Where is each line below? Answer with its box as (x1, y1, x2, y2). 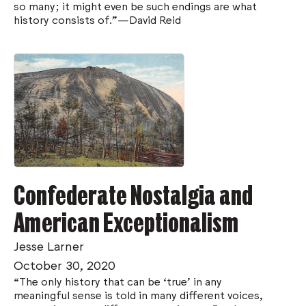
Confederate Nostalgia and (14, 179, 253, 210)
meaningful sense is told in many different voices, (14, 288, 263, 302)
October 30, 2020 (14, 257, 115, 273)
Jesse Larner (14, 238, 84, 253)
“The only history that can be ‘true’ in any (14, 274, 222, 288)
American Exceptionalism (14, 206, 238, 238)
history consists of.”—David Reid (14, 12, 181, 26)
